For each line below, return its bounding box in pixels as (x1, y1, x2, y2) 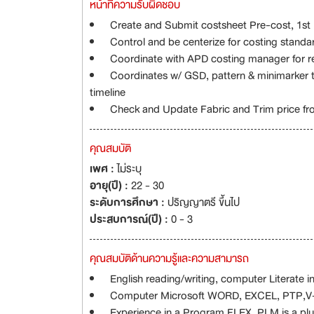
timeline (90, 83, 125, 102)
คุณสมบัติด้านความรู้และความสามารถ (90, 250, 249, 268)
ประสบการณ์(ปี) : (90, 210, 171, 228)
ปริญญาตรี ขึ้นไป (168, 193, 240, 212)
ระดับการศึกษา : (90, 193, 168, 212)
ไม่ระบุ (117, 160, 142, 178)
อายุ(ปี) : (90, 177, 131, 195)
